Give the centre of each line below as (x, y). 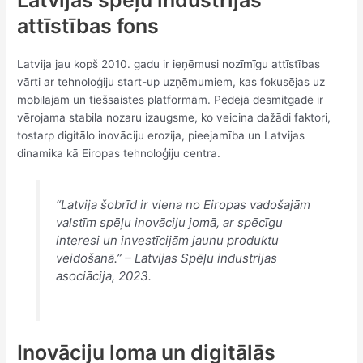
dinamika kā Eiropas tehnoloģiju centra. (119, 153)
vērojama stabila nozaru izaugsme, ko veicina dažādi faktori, (174, 117)
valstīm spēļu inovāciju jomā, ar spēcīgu (169, 223)
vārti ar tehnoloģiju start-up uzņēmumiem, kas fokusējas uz (171, 81)
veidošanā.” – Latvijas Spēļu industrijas (166, 258)
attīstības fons (88, 26)
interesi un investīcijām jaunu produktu (167, 241)
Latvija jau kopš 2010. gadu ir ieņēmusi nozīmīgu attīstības (169, 64)
